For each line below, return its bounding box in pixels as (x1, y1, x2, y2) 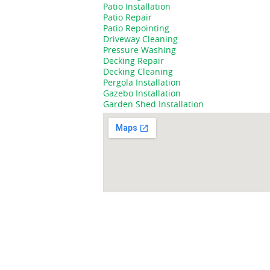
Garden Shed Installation (103, 98, 204, 110)
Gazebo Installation (103, 87, 181, 99)
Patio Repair (103, 11, 152, 23)
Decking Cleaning (103, 66, 173, 77)
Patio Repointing (103, 22, 169, 34)
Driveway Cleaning (103, 33, 178, 45)
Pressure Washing (103, 44, 176, 55)
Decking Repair (103, 55, 164, 66)
